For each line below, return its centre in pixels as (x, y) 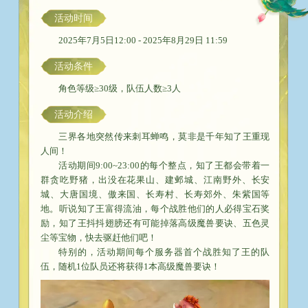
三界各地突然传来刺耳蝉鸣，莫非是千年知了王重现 (164, 137)
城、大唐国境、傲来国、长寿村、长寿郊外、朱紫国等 (155, 195)
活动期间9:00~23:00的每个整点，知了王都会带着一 (164, 166)
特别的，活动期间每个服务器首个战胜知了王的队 (164, 252)
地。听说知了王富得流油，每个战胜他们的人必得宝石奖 (155, 209)
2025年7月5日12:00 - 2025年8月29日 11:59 (143, 41)
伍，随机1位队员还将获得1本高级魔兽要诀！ (131, 267)
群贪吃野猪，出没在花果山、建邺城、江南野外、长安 (155, 180)
